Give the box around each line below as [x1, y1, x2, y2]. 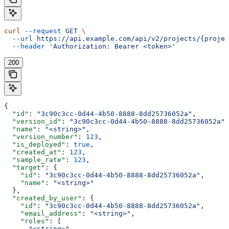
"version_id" [4, 118, 61, 126]
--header [4, 42, 45, 51]
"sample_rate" [4, 156, 65, 164]
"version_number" [4, 133, 78, 141]
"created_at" [4, 148, 61, 156]
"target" [4, 164, 45, 172]
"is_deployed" [4, 141, 65, 149]
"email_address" [4, 210, 82, 218]
